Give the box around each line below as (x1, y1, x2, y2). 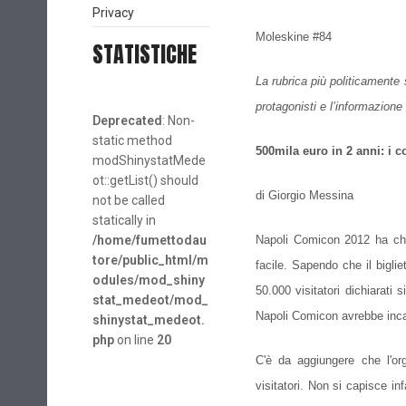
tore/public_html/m (92, 253, 208, 267)
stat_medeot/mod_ (92, 293, 208, 307)
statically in (92, 213, 156, 227)
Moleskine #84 (255, 30, 332, 43)
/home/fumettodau (92, 233, 207, 247)
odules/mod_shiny (92, 273, 205, 287)
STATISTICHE (92, 38, 197, 71)
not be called (92, 193, 165, 208)
